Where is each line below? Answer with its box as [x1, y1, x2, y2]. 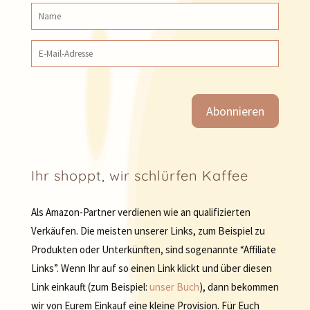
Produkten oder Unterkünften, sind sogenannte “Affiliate [30, 243, 276, 257]
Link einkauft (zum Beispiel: [30, 280, 149, 294]
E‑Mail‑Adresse [30, 39, 100, 53]
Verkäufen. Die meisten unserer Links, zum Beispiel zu [30, 224, 265, 238]
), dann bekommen [199, 280, 279, 294]
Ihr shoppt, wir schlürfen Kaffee [30, 167, 248, 185]
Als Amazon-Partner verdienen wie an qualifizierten [30, 206, 250, 219]
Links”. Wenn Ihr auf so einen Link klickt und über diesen [30, 262, 272, 275]
